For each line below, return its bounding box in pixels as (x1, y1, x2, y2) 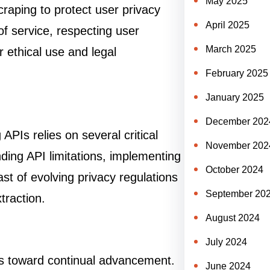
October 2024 (205, 165, 263, 175)
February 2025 (205, 68, 268, 78)
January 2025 (205, 92, 264, 102)
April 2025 (205, 20, 250, 30)
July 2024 (205, 237, 247, 247)
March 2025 (205, 44, 256, 54)
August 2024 (205, 213, 260, 223)
